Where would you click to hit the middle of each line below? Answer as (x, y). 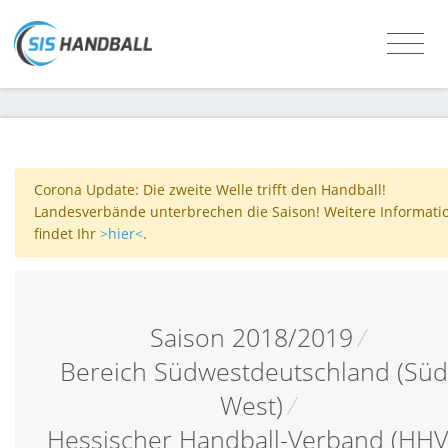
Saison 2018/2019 (251, 337)
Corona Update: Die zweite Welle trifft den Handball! (209, 190)
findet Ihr (66, 234)
